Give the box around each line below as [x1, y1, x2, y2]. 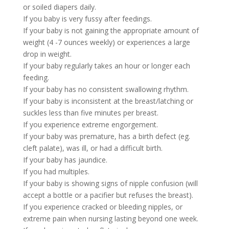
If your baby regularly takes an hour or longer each [22, 60, 190, 71]
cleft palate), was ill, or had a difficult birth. [22, 143, 163, 153]
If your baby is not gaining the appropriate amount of [22, 25, 199, 35]
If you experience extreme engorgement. [22, 119, 158, 129]
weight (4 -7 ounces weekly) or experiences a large [22, 37, 190, 47]
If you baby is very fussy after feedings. [22, 13, 152, 24]
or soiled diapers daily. [22, 2, 96, 12]
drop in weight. [22, 49, 72, 59]
